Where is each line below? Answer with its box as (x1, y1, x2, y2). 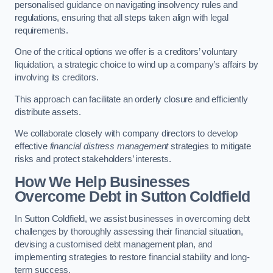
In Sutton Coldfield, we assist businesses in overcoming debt (15, 214, 250, 224)
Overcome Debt (15, 188, 121, 205)
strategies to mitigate (168, 141, 252, 152)
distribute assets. (15, 107, 83, 117)
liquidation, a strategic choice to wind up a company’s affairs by (15, 60, 258, 70)
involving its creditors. (15, 73, 101, 83)
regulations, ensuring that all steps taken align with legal (15, 12, 229, 23)
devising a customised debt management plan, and (15, 239, 213, 250)
